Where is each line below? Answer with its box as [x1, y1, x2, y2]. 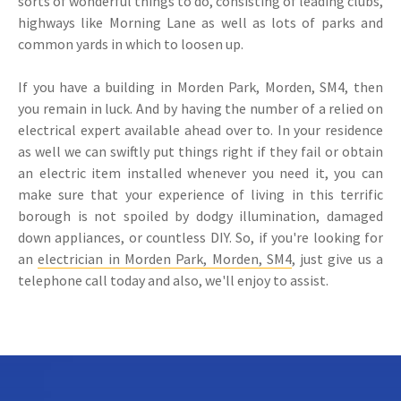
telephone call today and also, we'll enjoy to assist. [18, 271, 328, 290]
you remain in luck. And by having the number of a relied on [18, 99, 383, 118]
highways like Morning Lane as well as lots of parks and [18, 13, 383, 32]
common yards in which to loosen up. [18, 35, 243, 54]
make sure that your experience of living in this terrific [18, 185, 383, 204]
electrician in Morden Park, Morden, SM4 [38, 250, 292, 269]
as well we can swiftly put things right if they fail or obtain [18, 142, 383, 161]
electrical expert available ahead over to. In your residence [18, 121, 383, 140]
